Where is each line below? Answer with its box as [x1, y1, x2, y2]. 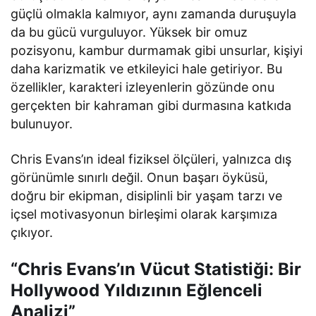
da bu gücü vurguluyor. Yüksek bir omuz [11, 25, 248, 39]
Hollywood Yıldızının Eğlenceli [11, 280, 262, 300]
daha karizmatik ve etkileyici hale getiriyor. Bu [11, 61, 283, 76]
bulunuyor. [11, 116, 73, 131]
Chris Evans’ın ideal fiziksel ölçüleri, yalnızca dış [11, 152, 292, 166]
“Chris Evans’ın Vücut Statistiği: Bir [11, 259, 301, 279]
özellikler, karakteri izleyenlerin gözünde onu [11, 80, 275, 95]
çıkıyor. [11, 225, 53, 240]
